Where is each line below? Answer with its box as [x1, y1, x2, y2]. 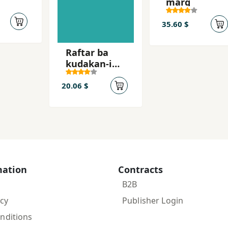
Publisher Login [122, 194, 184, 206]
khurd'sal [66, 68, 108, 81]
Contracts [118, 163, 163, 176]
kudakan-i [66, 57, 112, 70]
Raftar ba [66, 46, 108, 59]
